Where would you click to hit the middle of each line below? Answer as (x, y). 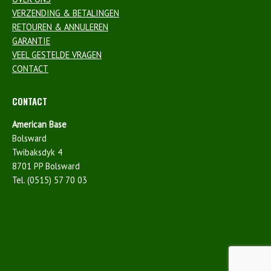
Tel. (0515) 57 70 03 (50, 180)
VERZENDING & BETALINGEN (66, 13)
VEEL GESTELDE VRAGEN (57, 54)
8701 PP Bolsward (46, 166)
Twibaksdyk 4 (37, 152)
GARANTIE (31, 41)
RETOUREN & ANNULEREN (60, 27)
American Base (39, 124)
